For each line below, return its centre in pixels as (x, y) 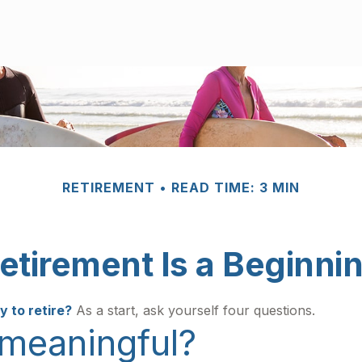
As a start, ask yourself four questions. (194, 310)
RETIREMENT (109, 187)
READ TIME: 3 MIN (236, 187)
